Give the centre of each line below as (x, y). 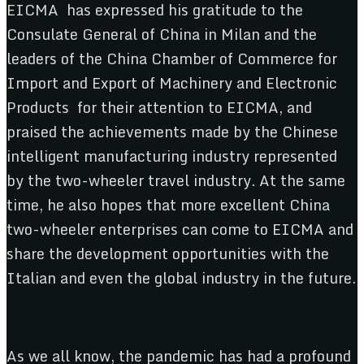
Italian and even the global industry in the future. (181, 277)
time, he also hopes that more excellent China (168, 204)
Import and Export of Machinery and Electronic (172, 82)
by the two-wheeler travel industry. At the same (176, 180)
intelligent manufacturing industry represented (172, 156)
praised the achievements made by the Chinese (172, 131)
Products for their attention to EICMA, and (159, 107)
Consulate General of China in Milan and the (162, 34)
